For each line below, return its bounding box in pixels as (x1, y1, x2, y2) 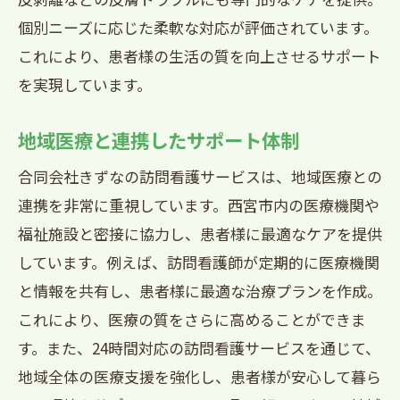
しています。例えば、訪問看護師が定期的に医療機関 (18, 251, 379, 273)
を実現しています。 (18, 73, 152, 96)
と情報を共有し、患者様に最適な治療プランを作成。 (18, 279, 382, 302)
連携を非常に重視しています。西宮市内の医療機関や (18, 194, 379, 216)
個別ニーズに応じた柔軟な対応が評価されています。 (18, 16, 379, 38)
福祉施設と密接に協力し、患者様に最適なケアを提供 (18, 222, 382, 245)
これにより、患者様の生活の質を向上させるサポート (18, 45, 381, 67)
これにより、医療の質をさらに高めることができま (18, 308, 366, 330)
